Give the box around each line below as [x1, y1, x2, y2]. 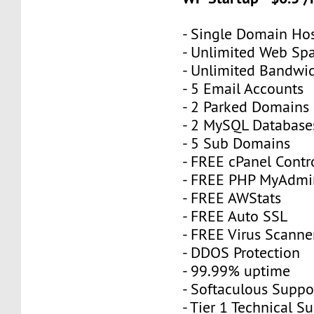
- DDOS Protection [182, 243, 301, 262]
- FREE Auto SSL [182, 206, 288, 226]
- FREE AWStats [182, 188, 282, 207]
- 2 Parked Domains [182, 97, 310, 116]
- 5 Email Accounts [182, 78, 304, 98]
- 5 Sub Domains [182, 133, 291, 153]
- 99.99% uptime [182, 261, 291, 280]
